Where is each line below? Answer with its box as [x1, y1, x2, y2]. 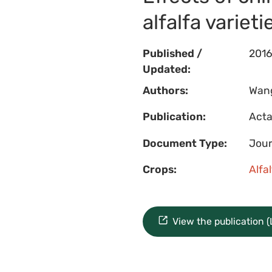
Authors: [142, 84, 188, 97]
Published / [142, 47, 202, 60]
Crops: [142, 163, 177, 176]
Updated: [142, 63, 191, 76]
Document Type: [142, 137, 227, 149]
